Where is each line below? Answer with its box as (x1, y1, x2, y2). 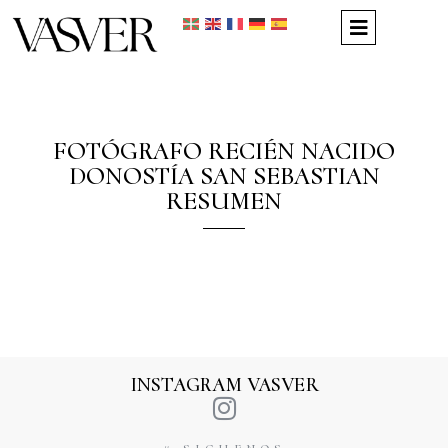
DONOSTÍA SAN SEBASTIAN (68, 159, 380, 191)
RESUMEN (166, 184, 282, 216)
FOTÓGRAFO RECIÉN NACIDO (53, 134, 395, 166)
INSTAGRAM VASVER (129, 371, 319, 397)
